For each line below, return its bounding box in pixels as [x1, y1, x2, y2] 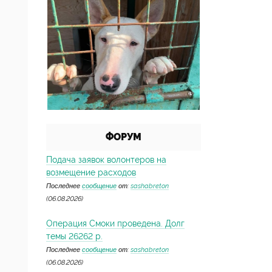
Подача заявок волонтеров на [46, 155, 166, 165]
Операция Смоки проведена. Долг [46, 219, 185, 228]
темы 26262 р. [46, 231, 103, 241]
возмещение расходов [46, 168, 136, 177]
